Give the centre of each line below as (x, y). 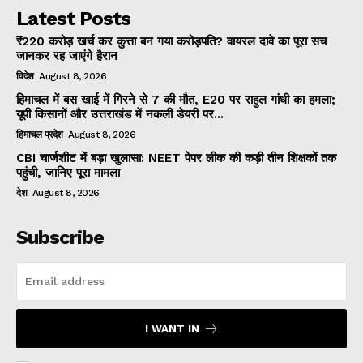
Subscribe (60, 238)
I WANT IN (172, 329)
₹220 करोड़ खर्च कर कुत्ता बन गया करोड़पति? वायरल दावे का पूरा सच (171, 42)
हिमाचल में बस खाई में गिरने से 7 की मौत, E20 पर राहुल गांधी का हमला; (176, 100)
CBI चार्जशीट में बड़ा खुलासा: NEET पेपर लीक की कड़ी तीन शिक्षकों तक (176, 158)
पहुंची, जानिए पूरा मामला (68, 173)
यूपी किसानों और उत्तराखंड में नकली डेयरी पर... (120, 115)
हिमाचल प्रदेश (40, 135)
